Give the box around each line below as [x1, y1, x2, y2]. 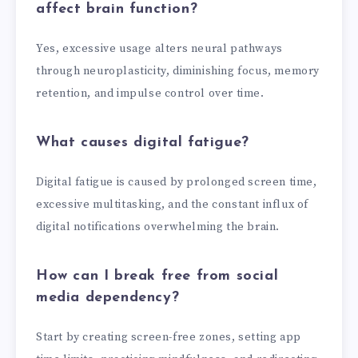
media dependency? [36, 289, 180, 305]
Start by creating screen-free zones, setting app [36, 330, 301, 345]
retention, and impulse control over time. [36, 86, 265, 101]
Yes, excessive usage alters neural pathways [36, 42, 283, 57]
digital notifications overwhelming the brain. [36, 220, 280, 235]
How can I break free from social [36, 268, 279, 284]
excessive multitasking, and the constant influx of [36, 197, 309, 213]
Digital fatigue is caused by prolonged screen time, [36, 175, 317, 190]
